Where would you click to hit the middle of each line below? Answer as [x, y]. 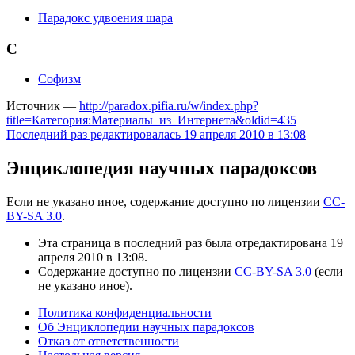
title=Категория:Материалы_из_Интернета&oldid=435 [151, 120]
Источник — [43, 106]
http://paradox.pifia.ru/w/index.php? [169, 106]
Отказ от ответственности [109, 342]
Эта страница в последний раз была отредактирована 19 [191, 243]
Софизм [59, 79]
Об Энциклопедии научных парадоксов [146, 327]
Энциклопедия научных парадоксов [162, 168]
